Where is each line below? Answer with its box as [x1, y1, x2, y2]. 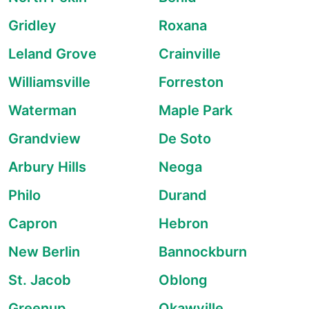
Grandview [8, 130, 81, 147]
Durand [159, 187, 207, 203]
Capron [8, 215, 57, 232]
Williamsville [8, 74, 90, 90]
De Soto [159, 130, 211, 147]
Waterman [8, 102, 77, 119]
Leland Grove [8, 46, 97, 62]
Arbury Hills [8, 159, 86, 175]
